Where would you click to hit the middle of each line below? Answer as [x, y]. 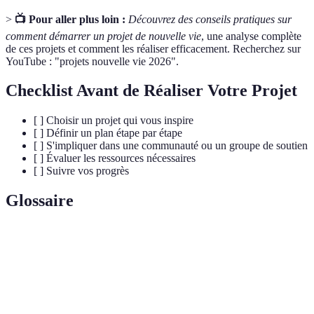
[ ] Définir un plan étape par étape [108, 133]
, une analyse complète [251, 36]
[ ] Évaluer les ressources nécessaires [115, 158]
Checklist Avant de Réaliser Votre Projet [151, 91]
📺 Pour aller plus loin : [70, 19]
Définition [130, 244]
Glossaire [40, 201]
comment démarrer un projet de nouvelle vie [103, 36]
